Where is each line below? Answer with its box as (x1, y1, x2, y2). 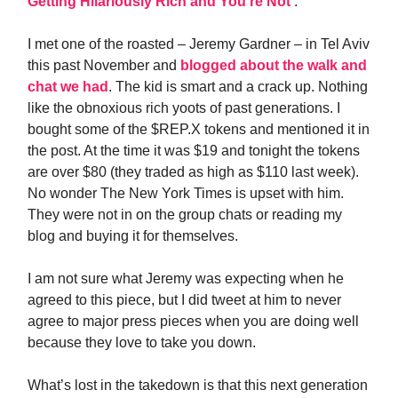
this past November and (28, 58, 180, 73)
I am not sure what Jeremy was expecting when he (28, 271, 344, 286)
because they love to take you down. (28, 335, 256, 350)
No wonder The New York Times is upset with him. (28, 186, 344, 201)
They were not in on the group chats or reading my (28, 207, 342, 222)
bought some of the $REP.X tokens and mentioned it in (28, 122, 370, 137)
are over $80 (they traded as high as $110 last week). (28, 164, 359, 179)
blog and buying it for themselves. (28, 228, 238, 243)
